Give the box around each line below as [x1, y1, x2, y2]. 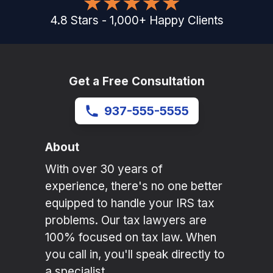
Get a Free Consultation [68, 74, 205, 89]
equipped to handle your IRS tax [45, 196, 214, 211]
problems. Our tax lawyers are [45, 213, 207, 228]
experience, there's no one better [45, 179, 222, 194]
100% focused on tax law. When [45, 230, 216, 245]
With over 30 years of [45, 162, 163, 177]
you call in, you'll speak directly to [45, 247, 225, 262]
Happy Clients [149, 13, 224, 28]
